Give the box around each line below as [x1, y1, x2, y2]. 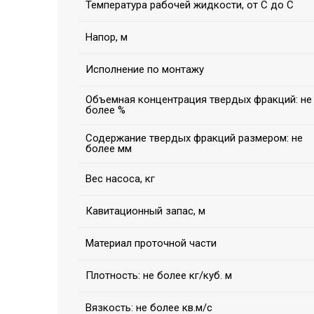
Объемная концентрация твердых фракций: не [86, 93, 312, 107]
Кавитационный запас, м [86, 205, 205, 218]
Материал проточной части [86, 237, 217, 250]
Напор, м [86, 31, 128, 44]
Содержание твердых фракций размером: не [86, 132, 303, 145]
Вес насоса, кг [86, 172, 155, 186]
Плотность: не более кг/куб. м [86, 269, 232, 282]
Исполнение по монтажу [86, 63, 204, 76]
